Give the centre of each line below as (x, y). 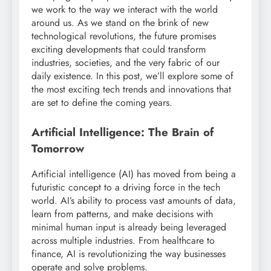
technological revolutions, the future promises (124, 36)
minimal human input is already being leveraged (129, 227)
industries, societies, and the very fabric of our (126, 62)
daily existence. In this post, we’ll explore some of (132, 76)
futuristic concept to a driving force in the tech (126, 188)
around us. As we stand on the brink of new (120, 22)
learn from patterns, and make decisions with (122, 214)
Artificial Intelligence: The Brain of (122, 132)
